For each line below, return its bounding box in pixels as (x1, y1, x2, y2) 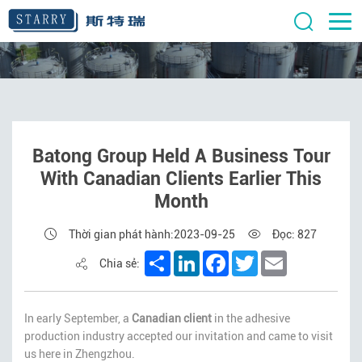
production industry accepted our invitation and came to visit (24, 329, 333, 343)
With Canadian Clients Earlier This (40, 168, 322, 191)
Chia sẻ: (99, 257, 140, 271)
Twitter (258, 249, 298, 265)
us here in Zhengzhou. (24, 347, 135, 360)
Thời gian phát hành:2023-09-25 (68, 227, 235, 241)
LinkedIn (200, 249, 249, 265)
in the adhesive (212, 311, 290, 325)
